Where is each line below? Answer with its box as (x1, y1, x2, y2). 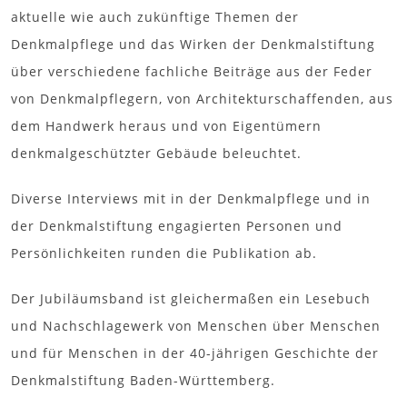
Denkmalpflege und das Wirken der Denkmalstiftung (11, 35, 375, 53)
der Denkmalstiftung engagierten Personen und (11, 216, 342, 234)
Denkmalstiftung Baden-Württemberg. (11, 371, 275, 389)
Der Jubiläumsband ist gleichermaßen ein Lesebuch (11, 289, 371, 307)
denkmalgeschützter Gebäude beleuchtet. (11, 144, 302, 162)
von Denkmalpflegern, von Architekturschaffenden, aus (11, 89, 393, 107)
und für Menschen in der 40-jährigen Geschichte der (11, 343, 379, 362)
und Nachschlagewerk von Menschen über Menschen (11, 316, 381, 334)
